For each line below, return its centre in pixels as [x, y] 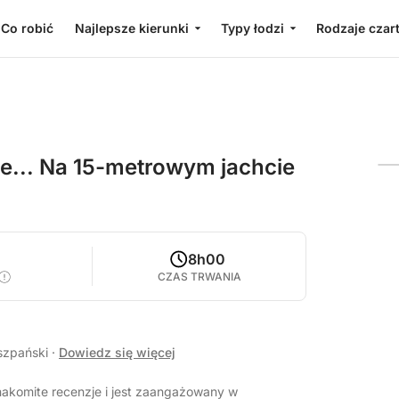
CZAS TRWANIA [199, 277]
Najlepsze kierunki [131, 28]
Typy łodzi [252, 28]
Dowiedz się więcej [117, 352]
